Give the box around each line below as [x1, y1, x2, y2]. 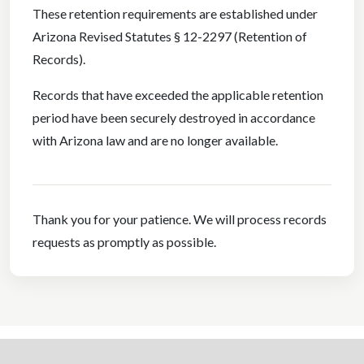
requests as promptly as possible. [32, 234, 216, 249]
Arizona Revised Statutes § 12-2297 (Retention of [32, 28, 307, 44]
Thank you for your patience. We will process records [32, 211, 327, 227]
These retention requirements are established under [32, 6, 318, 21]
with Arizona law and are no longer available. [32, 132, 278, 148]
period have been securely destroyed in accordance [32, 110, 315, 125]
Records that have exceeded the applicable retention [32, 87, 323, 102]
